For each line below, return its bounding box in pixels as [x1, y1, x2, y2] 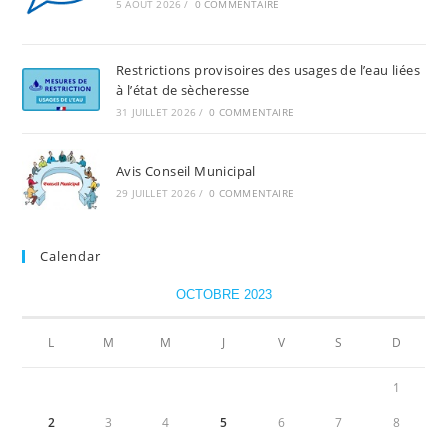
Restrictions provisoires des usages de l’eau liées [115, 61, 420, 80]
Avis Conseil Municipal [115, 161, 256, 180]
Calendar [40, 246, 102, 265]
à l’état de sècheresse [115, 81, 250, 100]
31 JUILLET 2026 [115, 105, 196, 120]
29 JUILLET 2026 [115, 185, 196, 200]
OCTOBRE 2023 [175, 286, 272, 302]
